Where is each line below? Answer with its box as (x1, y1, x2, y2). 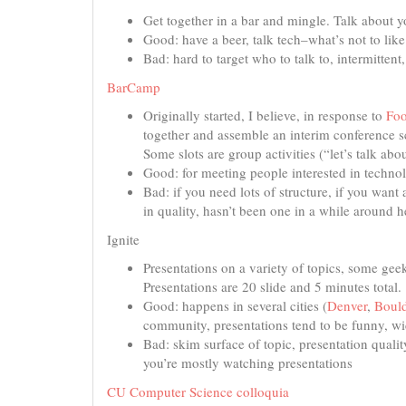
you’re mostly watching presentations (143, 353, 353, 372)
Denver (327, 296, 367, 314)
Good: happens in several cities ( (143, 296, 327, 314)
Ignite (107, 229, 140, 248)
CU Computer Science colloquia (107, 382, 289, 401)
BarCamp (107, 77, 160, 96)
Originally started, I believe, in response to (143, 106, 386, 124)
